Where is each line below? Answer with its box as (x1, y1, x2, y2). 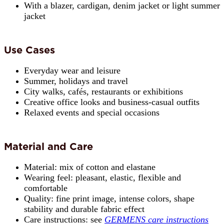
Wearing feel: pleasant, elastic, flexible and (24, 172, 181, 183)
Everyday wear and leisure (24, 65, 120, 76)
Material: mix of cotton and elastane (24, 162, 155, 172)
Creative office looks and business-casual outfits (24, 97, 199, 107)
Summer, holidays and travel (24, 76, 128, 86)
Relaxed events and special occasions (24, 107, 159, 118)
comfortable (24, 183, 67, 193)
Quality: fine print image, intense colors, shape (24, 193, 194, 204)
